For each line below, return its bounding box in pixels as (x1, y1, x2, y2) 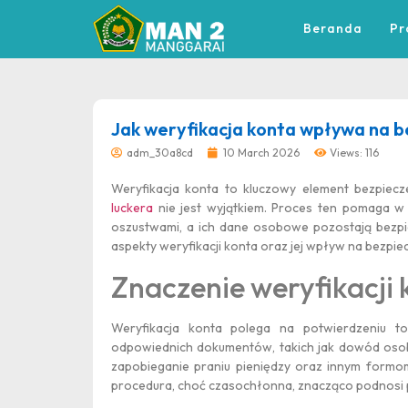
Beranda (303, 20, 363, 37)
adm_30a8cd (127, 146, 193, 160)
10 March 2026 (223, 146, 300, 160)
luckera (111, 199, 153, 217)
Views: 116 (330, 146, 379, 160)
